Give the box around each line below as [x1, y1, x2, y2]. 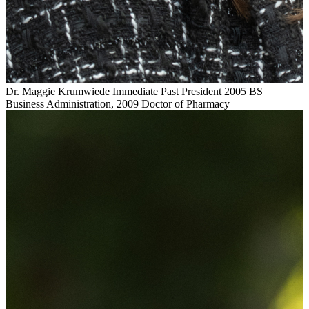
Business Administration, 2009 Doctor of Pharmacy [6, 97, 230, 110]
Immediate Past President [112, 85, 221, 97]
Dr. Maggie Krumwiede [6, 85, 110, 97]
